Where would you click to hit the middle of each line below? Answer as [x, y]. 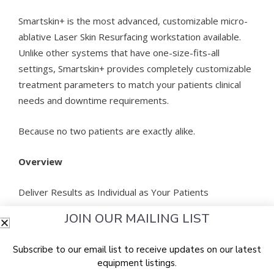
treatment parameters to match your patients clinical [130, 85]
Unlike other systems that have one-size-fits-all [119, 53]
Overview [40, 162]
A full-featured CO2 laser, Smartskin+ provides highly [129, 223]
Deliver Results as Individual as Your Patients [113, 192]
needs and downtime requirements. [94, 101]
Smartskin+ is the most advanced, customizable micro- [133, 21]
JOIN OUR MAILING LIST [137, 218]
